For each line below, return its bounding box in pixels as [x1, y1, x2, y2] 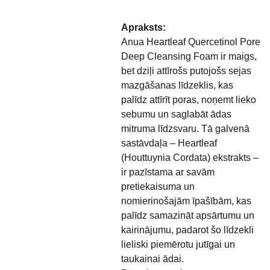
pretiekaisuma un [121, 181, 195, 192]
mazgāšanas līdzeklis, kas [121, 80, 233, 90]
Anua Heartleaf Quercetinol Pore [121, 37, 260, 47]
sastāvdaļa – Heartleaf [121, 138, 217, 148]
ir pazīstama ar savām [121, 167, 215, 177]
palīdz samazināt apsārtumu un [121, 210, 254, 221]
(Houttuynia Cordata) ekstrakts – [121, 152, 259, 163]
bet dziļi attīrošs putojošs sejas [121, 66, 251, 76]
